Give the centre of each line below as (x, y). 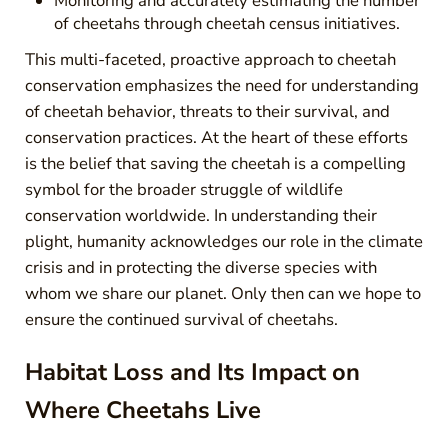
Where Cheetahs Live (142, 409)
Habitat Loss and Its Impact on (192, 371)
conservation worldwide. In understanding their (200, 216)
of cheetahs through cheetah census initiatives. (227, 24)
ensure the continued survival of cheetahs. (181, 320)
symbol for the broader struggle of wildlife (183, 190)
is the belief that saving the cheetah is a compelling (215, 164)
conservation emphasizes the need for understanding (221, 86)
